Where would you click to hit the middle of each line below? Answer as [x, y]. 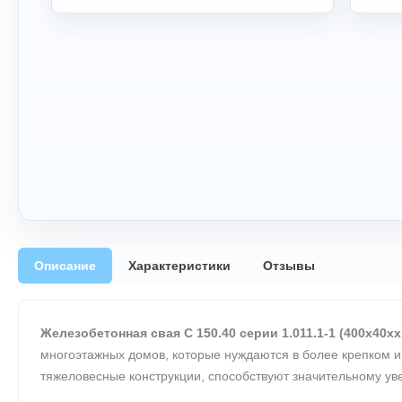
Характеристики [179, 266]
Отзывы [289, 266]
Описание [65, 266]
